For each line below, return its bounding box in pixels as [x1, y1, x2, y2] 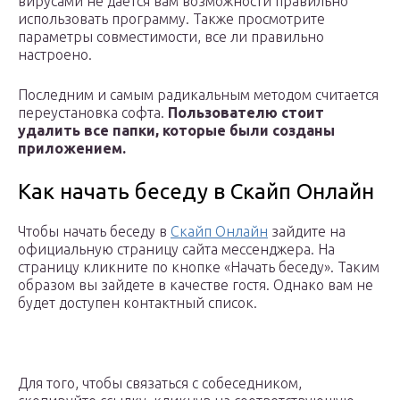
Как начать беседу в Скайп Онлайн [18, 179, 374, 204]
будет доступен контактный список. [18, 295, 257, 312]
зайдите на [268, 223, 346, 240]
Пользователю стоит [168, 104, 324, 121]
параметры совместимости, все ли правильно [18, 29, 324, 46]
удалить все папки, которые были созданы [18, 122, 335, 139]
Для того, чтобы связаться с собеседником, [18, 375, 302, 392]
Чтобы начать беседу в [18, 223, 171, 240]
